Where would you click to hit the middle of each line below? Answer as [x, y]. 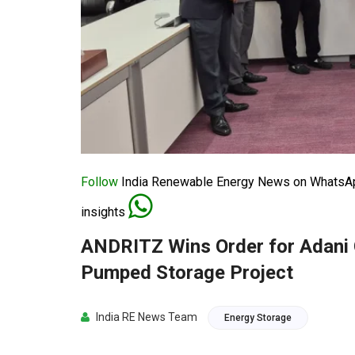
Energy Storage [258, 318]
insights [105, 212]
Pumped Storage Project [187, 273]
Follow [99, 182]
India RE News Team [145, 317]
